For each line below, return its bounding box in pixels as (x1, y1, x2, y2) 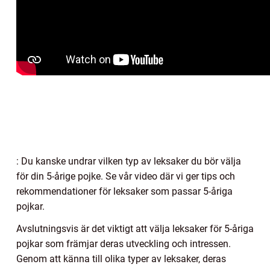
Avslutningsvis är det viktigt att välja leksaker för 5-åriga (16, 222, 254, 234)
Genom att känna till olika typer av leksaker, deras (16, 253, 226, 265)
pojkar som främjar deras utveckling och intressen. (16, 237, 231, 250)
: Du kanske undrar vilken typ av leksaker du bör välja (16, 155, 241, 167)
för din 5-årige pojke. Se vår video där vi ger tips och (16, 170, 235, 182)
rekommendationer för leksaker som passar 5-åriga (16, 185, 233, 197)
